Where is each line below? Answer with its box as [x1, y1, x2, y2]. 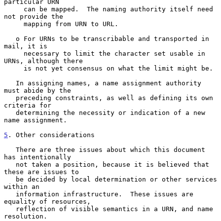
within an [4, 183, 39, 190]
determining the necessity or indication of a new [4, 109, 16, 116]
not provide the [4, 12, 63, 20]
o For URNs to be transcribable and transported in [4, 35, 16, 42]
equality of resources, [4, 197, 91, 205]
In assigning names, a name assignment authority [4, 79, 16, 87]
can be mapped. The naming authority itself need [4, 5, 24, 13]
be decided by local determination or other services [4, 175, 16, 183]
